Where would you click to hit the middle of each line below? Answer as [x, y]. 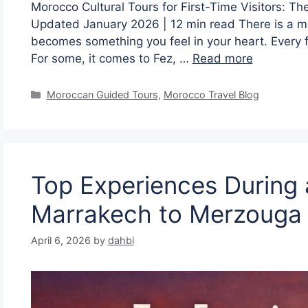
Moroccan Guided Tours [102, 94]
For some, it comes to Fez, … [111, 58]
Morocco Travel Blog [211, 94]
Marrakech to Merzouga [166, 213]
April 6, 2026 [60, 240]
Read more [222, 58]
